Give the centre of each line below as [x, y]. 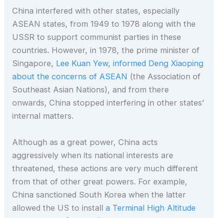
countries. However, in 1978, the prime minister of [106, 50]
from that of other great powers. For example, [100, 181]
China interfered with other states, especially [96, 11]
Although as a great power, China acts [85, 142]
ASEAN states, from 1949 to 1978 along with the [104, 24]
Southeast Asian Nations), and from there [91, 90]
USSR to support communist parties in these [97, 37]
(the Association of [164, 77]
